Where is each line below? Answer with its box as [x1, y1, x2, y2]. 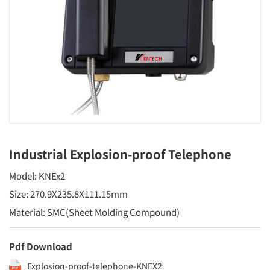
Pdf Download [9, 240, 72, 253]
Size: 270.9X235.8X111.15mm [9, 187, 128, 200]
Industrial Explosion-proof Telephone [9, 145, 231, 163]
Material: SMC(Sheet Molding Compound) [9, 206, 180, 218]
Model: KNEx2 [9, 169, 65, 182]
